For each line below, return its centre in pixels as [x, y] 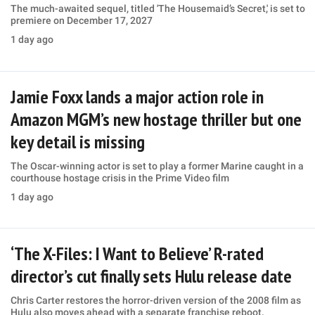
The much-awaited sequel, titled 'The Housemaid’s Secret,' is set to [157, 9]
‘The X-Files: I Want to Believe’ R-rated [137, 253]
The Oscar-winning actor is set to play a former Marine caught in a [157, 166]
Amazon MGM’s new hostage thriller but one [156, 119]
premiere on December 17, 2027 [81, 21]
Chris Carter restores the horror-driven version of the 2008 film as [155, 300]
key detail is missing [77, 141]
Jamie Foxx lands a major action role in [137, 96]
